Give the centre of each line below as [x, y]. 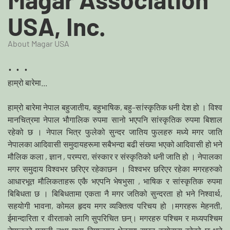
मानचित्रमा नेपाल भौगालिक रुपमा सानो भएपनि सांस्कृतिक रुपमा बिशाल [115, 119]
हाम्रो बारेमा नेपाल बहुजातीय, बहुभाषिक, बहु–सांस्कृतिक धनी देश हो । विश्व [115, 107]
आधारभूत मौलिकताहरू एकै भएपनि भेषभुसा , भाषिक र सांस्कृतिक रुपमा [115, 181]
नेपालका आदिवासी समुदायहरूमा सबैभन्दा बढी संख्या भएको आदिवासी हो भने [115, 144]
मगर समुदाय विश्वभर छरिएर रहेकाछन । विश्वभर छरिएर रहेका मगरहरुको [115, 168]
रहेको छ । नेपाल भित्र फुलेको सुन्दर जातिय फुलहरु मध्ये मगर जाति [115, 131]
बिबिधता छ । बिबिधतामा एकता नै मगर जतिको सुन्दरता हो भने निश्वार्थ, [115, 193]
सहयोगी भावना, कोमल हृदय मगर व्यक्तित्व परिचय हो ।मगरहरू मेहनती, [115, 205]
